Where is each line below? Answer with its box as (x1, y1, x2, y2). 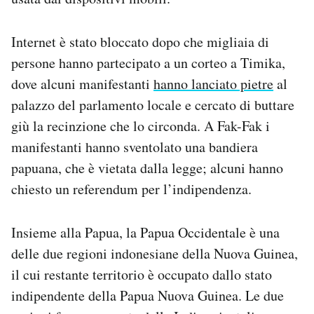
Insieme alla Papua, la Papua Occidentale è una (11, 223, 280, 243)
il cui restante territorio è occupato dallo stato (11, 265, 272, 285)
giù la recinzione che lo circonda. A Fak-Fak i (11, 116, 270, 136)
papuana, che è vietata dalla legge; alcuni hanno (11, 158, 283, 178)
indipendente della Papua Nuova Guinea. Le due (11, 286, 284, 306)
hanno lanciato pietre (153, 74, 273, 94)
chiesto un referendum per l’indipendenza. (11, 179, 252, 199)
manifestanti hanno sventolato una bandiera (11, 137, 258, 157)
